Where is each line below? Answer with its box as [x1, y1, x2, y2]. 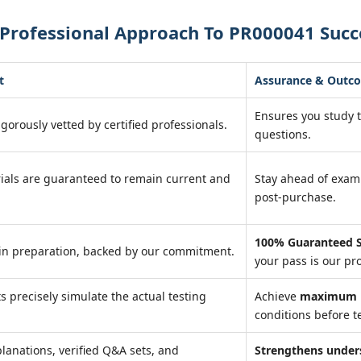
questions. [255, 127, 311, 142]
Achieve [255, 288, 300, 304]
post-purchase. [255, 189, 336, 205]
